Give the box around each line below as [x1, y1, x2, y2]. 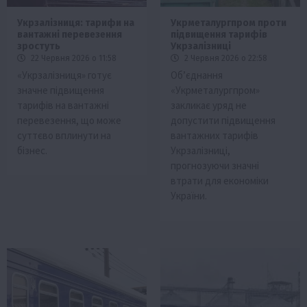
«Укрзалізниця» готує [17, 68, 112, 82]
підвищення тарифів [171, 28, 267, 40]
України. [171, 188, 207, 202]
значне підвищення [17, 83, 104, 97]
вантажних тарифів [171, 128, 258, 142]
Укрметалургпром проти [171, 16, 286, 29]
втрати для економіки [171, 173, 269, 187]
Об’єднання [171, 68, 223, 82]
